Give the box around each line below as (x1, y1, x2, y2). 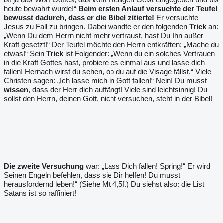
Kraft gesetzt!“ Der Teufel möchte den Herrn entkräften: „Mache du (4, 40, 219, 49)
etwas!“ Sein (4, 49, 46, 58)
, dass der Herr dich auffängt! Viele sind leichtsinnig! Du (28, 85, 207, 94)
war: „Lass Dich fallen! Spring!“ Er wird (84, 162, 210, 170)
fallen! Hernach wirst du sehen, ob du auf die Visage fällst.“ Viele (4, 67, 211, 76)
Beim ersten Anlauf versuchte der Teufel (78, 4, 217, 13)
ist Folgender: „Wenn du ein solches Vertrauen (63, 49, 215, 58)
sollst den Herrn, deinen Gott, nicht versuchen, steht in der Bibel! (4, 94, 212, 103)
